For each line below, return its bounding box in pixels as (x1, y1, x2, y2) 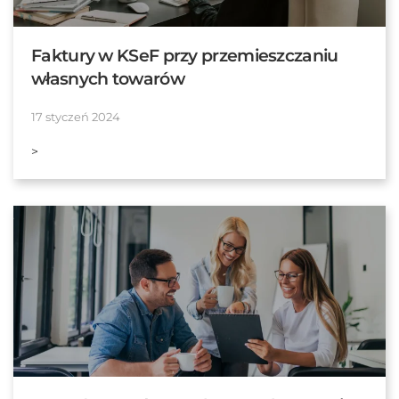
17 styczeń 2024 (31, 110, 120, 125)
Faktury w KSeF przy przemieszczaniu (31, 45, 338, 67)
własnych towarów (31, 69, 184, 90)
